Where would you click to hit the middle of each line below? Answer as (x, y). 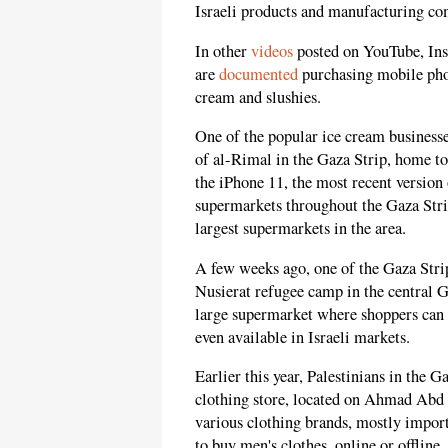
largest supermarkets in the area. (300, 228)
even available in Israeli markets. (302, 336)
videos (272, 50)
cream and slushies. (258, 96)
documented (258, 73)
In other (223, 50)
